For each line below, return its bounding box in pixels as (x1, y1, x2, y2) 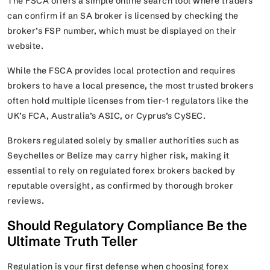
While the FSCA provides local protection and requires (7, 65, 236, 77)
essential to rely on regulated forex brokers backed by (7, 165, 235, 177)
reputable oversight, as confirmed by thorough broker (7, 180, 233, 192)
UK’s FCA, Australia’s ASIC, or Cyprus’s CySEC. (7, 110, 206, 122)
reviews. (7, 195, 44, 207)
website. (7, 40, 43, 52)
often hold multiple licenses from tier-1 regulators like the (7, 95, 248, 107)
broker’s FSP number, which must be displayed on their (7, 25, 237, 37)
